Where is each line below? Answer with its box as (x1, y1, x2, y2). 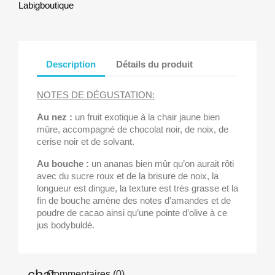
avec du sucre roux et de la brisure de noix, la (37, 171, 219, 182)
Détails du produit (116, 58, 193, 69)
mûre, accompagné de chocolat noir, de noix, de (37, 124, 228, 135)
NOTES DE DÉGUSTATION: (37, 90, 155, 101)
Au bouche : (37, 158, 89, 169)
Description (46, 58, 96, 69)
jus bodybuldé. (37, 220, 95, 231)
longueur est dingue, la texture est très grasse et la (37, 183, 238, 194)
